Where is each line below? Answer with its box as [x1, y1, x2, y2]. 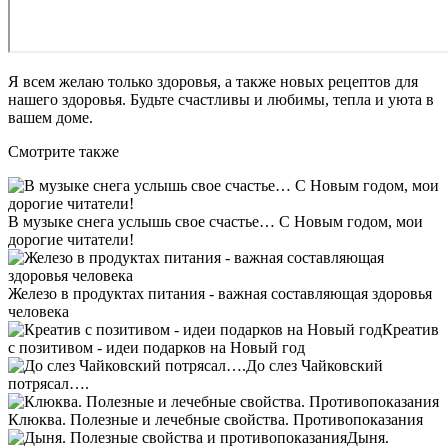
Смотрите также [8, 143, 119, 161]
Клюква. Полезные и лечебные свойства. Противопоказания [8, 411, 423, 429]
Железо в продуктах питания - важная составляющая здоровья [8, 285, 432, 303]
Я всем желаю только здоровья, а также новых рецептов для [8, 73, 418, 91]
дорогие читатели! [8, 231, 134, 249]
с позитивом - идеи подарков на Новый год [8, 339, 305, 357]
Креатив [382, 321, 439, 339]
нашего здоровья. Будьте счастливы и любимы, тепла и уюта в [8, 91, 434, 109]
